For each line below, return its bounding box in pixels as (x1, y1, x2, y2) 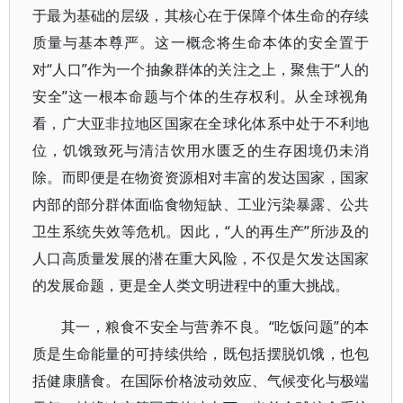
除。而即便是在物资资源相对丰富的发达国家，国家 (32, 166, 370, 187)
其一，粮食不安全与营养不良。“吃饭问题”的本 (61, 316, 370, 336)
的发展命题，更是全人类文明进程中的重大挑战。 (32, 274, 349, 295)
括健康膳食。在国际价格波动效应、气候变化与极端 (32, 370, 370, 390)
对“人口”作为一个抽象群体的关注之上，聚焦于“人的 (32, 58, 370, 79)
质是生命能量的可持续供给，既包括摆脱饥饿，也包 (32, 343, 370, 363)
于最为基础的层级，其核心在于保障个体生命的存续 (32, 4, 370, 25)
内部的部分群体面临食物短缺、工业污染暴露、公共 (32, 193, 370, 214)
